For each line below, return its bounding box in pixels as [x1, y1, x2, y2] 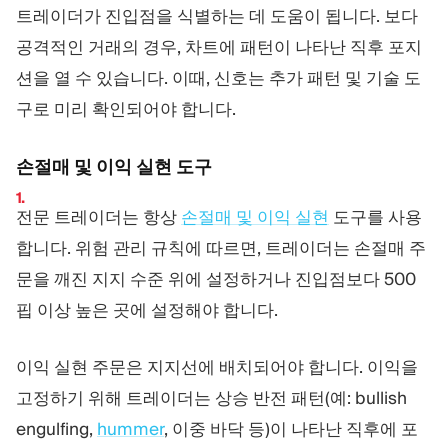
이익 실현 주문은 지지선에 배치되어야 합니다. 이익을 [16, 355, 418, 378]
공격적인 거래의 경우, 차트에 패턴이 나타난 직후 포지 [16, 35, 422, 58]
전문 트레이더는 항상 [16, 206, 181, 229]
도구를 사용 [329, 206, 422, 229]
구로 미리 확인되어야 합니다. [16, 97, 236, 120]
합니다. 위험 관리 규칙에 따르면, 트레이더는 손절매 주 [16, 237, 426, 260]
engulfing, [16, 417, 97, 440]
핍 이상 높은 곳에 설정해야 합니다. [16, 299, 278, 322]
